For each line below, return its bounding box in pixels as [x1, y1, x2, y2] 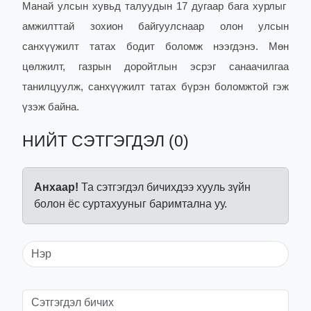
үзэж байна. [22, 101, 79, 113]
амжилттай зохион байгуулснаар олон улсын [22, 21, 289, 33]
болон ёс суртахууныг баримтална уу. [34, 198, 227, 210]
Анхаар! [34, 181, 78, 194]
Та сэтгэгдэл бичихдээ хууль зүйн [78, 181, 251, 194]
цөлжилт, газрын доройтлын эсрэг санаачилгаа [22, 61, 289, 73]
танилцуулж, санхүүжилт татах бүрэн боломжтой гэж [22, 81, 289, 93]
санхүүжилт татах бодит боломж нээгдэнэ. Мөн [22, 41, 289, 53]
